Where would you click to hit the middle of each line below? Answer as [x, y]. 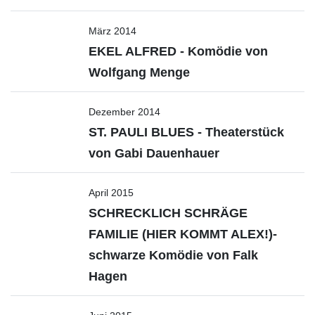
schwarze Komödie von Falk [173, 255]
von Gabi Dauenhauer [154, 153]
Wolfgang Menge [139, 72]
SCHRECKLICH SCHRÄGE [168, 213]
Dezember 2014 [124, 112]
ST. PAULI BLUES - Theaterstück [186, 132]
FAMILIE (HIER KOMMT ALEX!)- [183, 234]
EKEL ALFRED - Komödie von [178, 51]
